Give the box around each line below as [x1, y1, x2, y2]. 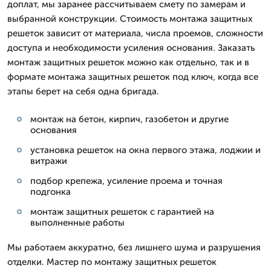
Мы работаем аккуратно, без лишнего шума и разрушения [7, 242, 261, 253]
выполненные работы [30, 217, 125, 228]
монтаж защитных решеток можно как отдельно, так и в [7, 57, 249, 68]
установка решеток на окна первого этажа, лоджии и [30, 145, 261, 155]
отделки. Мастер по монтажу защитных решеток [7, 256, 217, 267]
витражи [30, 155, 67, 166]
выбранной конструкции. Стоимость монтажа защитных [7, 13, 252, 24]
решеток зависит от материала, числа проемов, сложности [7, 28, 263, 39]
